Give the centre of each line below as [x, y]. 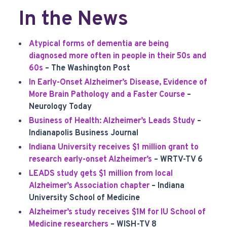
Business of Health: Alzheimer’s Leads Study [112, 121]
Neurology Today [61, 107]
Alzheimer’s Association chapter [89, 186]
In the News [74, 20]
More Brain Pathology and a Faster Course [107, 95]
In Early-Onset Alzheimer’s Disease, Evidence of [118, 83]
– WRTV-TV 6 [178, 160]
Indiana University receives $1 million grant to [114, 147]
